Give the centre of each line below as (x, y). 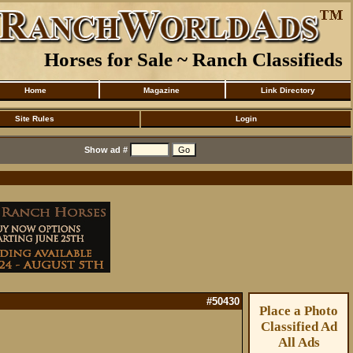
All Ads (299, 342)
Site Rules (35, 119)
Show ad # (107, 150)
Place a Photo (299, 311)
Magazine (162, 90)
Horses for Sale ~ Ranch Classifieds (193, 59)
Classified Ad (299, 327)
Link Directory (288, 90)
